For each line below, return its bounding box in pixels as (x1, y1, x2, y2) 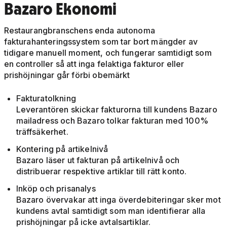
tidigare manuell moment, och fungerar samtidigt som (4, 47, 212, 58)
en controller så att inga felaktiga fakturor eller (4, 58, 184, 69)
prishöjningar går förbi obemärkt (4, 69, 130, 80)
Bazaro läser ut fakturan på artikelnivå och (16, 155, 180, 165)
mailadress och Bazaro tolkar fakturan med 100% (16, 115, 208, 126)
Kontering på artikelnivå (16, 143, 108, 154)
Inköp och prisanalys (16, 183, 96, 194)
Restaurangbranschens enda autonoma (4, 25, 155, 35)
